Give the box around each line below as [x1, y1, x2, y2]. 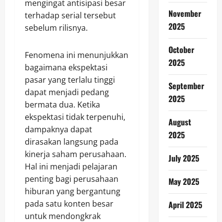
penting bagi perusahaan [25, 173, 118, 185]
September [168, 80, 204, 92]
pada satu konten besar [25, 198, 113, 210]
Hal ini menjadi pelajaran [25, 161, 117, 172]
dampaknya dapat [25, 124, 92, 135]
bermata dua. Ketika [25, 99, 100, 111]
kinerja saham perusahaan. [25, 149, 126, 160]
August [168, 116, 191, 128]
